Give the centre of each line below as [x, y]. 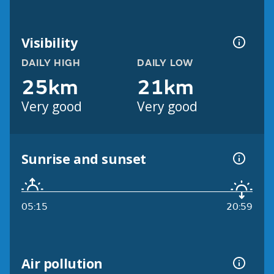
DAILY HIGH [51, 63]
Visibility [49, 42]
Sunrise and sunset [83, 158]
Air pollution [62, 263]
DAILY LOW [165, 63]
